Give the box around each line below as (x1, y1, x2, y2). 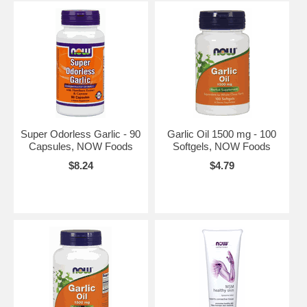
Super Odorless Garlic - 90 (21, 127, 141, 140)
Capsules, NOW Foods (28, 140, 133, 152)
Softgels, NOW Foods (173, 140, 271, 152)
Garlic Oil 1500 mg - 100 (167, 127, 277, 140)
